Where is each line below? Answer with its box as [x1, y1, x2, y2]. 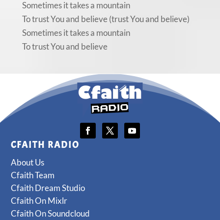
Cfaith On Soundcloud [11, 208, 90, 219]
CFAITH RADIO [11, 138, 80, 151]
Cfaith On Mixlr [11, 195, 68, 206]
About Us [11, 157, 45, 167]
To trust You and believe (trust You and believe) [22, 13, 190, 24]
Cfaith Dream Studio [11, 182, 85, 193]
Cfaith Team [11, 169, 55, 180]
